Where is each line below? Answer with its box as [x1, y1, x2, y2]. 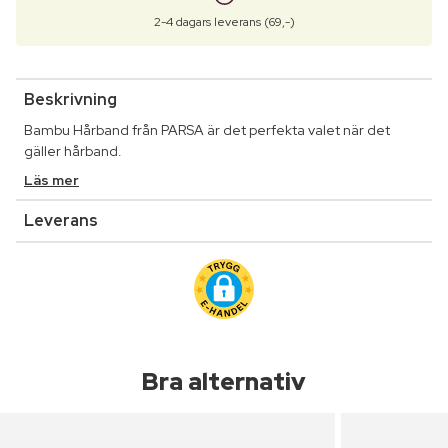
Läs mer [24, 171, 79, 190]
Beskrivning [24, 89, 117, 111]
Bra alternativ [142, 366, 306, 398]
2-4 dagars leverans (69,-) [153, 14, 295, 31]
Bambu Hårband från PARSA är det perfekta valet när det [24, 121, 390, 140]
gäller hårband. [24, 142, 122, 161]
